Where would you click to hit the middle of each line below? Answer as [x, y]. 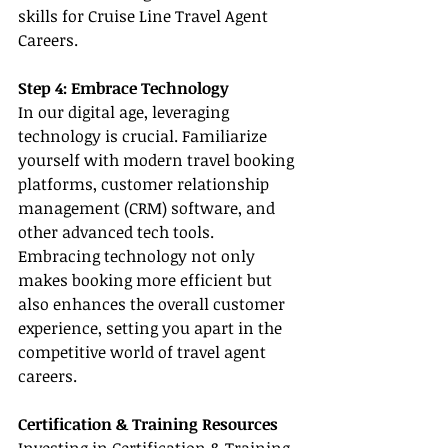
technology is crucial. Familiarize [144, 136]
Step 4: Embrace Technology [123, 88]
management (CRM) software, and [148, 208]
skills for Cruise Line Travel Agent [145, 16]
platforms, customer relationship [145, 184]
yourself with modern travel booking [158, 160]
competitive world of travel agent [144, 352]
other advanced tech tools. [118, 232]
